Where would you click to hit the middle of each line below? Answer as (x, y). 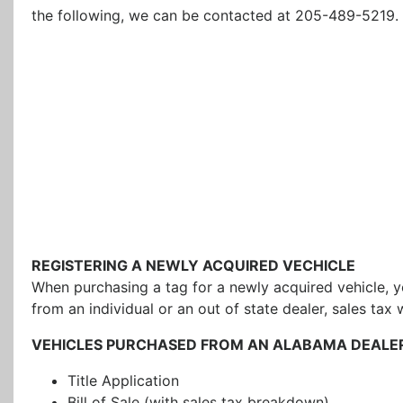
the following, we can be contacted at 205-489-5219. (215, 16)
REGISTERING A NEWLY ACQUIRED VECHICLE (193, 266)
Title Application (123, 381)
